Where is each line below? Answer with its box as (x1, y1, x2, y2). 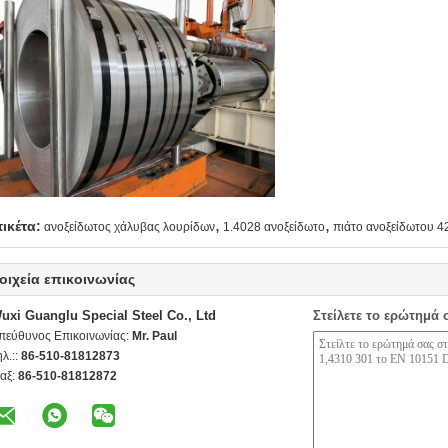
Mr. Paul (132, 329, 177, 343)
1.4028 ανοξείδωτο (223, 220, 325, 234)
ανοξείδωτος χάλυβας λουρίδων (44, 220, 215, 234)
